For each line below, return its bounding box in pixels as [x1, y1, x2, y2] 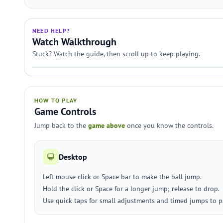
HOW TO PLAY [34, 97, 78, 104]
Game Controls [34, 105, 96, 118]
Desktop [59, 152, 87, 162]
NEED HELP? [32, 27, 70, 34]
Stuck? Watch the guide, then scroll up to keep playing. [32, 49, 200, 58]
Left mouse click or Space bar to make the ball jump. [43, 172, 202, 181]
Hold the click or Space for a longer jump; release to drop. [43, 184, 220, 193]
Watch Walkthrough [32, 35, 116, 48]
